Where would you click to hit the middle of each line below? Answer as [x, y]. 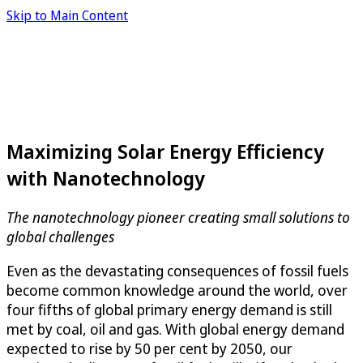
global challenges [60, 236]
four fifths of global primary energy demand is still [169, 309]
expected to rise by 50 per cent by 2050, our [149, 348]
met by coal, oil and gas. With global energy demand [175, 329]
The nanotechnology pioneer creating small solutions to [178, 217]
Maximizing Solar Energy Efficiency [165, 151]
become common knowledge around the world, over [177, 290]
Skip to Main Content [67, 15]
